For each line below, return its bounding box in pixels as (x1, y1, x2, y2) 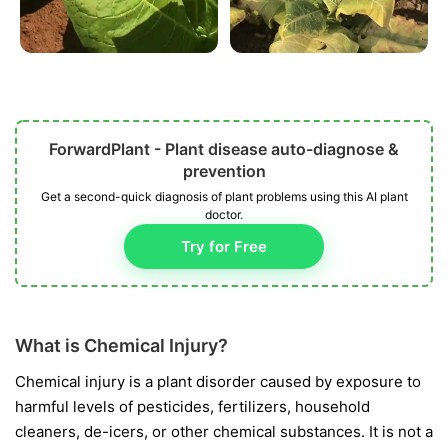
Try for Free (181, 236, 267, 256)
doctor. (205, 206, 243, 222)
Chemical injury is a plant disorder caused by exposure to (15, 371, 421, 391)
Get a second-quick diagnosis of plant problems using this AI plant (40, 188, 408, 204)
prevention (182, 160, 266, 181)
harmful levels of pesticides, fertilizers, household (15, 396, 370, 416)
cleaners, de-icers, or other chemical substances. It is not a (15, 421, 433, 441)
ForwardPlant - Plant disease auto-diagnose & (49, 138, 399, 159)
